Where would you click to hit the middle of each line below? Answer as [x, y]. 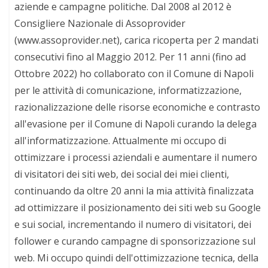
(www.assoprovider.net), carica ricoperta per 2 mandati [137, 40]
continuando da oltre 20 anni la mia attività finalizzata [134, 191]
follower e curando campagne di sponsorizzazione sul [135, 241]
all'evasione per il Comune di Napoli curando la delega [136, 124]
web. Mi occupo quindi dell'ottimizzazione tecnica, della [137, 258]
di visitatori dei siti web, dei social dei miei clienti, [122, 174]
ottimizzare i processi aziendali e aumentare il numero [136, 157]
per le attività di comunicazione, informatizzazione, [128, 90]
